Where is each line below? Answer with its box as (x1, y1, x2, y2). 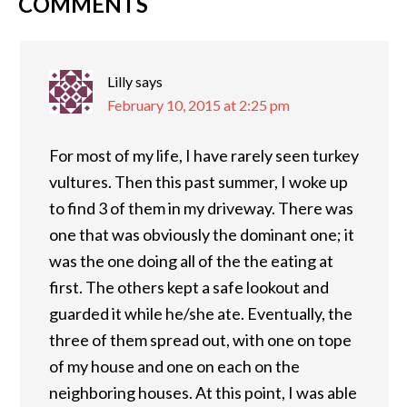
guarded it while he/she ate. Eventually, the (49, 303, 352, 323)
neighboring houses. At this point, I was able (49, 382, 357, 402)
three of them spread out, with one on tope (49, 330, 352, 350)
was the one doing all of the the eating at (49, 251, 333, 271)
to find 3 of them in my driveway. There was (49, 198, 353, 218)
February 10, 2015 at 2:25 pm (107, 96, 290, 114)
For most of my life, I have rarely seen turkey (49, 145, 359, 165)
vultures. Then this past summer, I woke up (49, 172, 348, 192)
